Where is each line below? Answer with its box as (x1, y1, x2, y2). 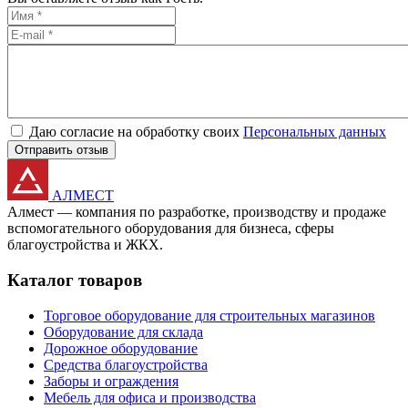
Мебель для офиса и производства (44, 389, 256, 405)
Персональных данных (243, 124, 386, 140)
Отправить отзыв (15, 143, 108, 158)
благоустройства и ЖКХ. (7, 237, 163, 253)
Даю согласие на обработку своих (29, 124, 243, 140)
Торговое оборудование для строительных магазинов (44, 307, 375, 323)
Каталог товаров (7, 270, 142, 290)
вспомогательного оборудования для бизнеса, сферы (7, 220, 334, 237)
